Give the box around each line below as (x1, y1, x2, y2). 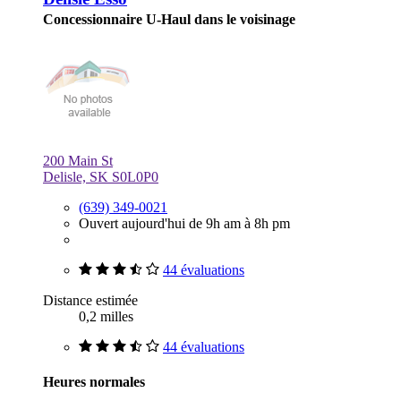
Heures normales (43, 374, 145, 390)
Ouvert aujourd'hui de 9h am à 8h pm (79, 216, 290, 232)
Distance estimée (43, 293, 138, 309)
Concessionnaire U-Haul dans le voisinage (43, 12, 295, 28)
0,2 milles (79, 309, 133, 325)
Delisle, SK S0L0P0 (43, 169, 158, 185)
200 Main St (43, 153, 113, 169)
